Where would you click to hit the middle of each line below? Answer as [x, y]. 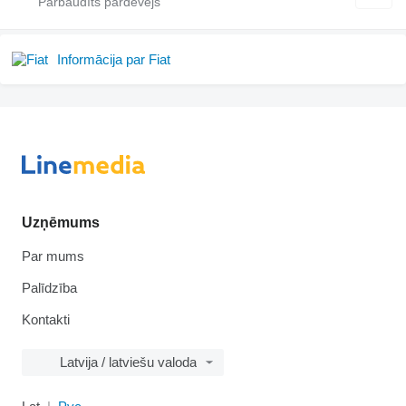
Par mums [53, 256]
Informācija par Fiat [114, 59]
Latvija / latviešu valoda [128, 362]
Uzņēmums [61, 222]
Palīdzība [49, 288]
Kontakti [46, 319]
